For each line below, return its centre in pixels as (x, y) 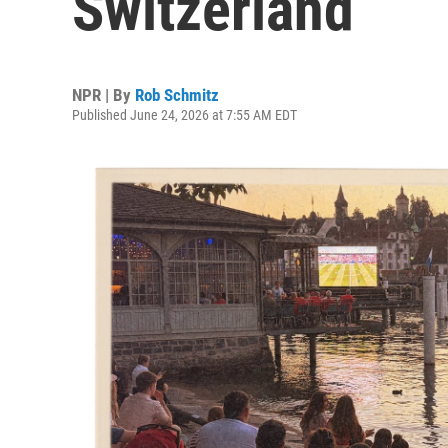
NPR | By (103, 95)
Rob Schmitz (177, 95)
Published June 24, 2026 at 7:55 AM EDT (184, 115)
